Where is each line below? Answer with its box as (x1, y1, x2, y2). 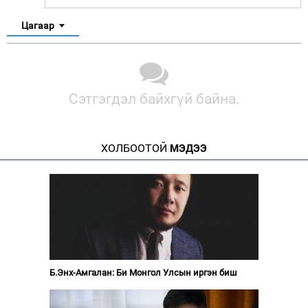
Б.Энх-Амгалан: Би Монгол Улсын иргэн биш (49, 267, 237, 278)
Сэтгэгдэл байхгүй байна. (68, 90, 240, 107)
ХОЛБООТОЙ (101, 141, 167, 155)
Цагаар (21, 19, 54, 31)
